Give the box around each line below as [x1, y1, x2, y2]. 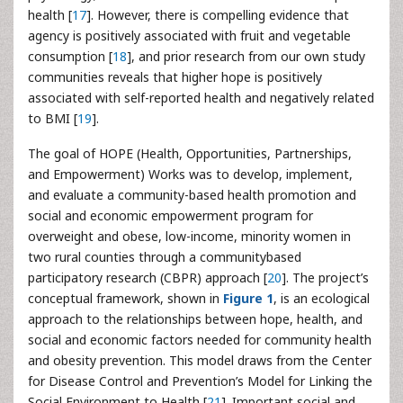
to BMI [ [28, 110, 77, 127]
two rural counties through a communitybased [28, 248, 301, 265]
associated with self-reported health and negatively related [28, 89, 374, 106]
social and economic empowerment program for [28, 207, 313, 224]
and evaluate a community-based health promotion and [28, 186, 356, 203]
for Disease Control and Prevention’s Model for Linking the [28, 372, 372, 390]
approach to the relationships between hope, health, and [28, 310, 363, 327]
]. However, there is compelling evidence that [86, 6, 349, 23]
